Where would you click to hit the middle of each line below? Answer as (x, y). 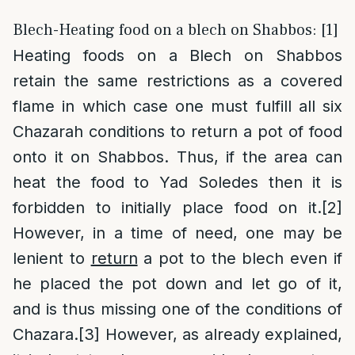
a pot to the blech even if (240, 258)
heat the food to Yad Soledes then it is (177, 182)
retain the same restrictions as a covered (177, 81)
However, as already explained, (221, 334)
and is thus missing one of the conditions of (177, 309)
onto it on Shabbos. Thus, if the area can (177, 157)
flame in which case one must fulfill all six (177, 106)
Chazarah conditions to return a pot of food (177, 132)
